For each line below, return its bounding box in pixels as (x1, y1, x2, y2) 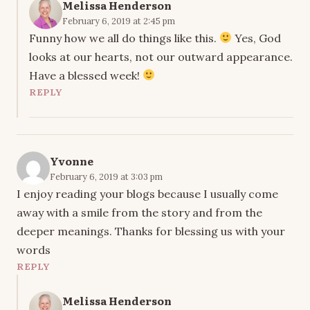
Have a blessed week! (29, 68, 143, 82)
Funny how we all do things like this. (29, 30, 219, 45)
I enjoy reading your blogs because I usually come (17, 186, 278, 201)
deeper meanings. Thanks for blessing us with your (17, 224, 285, 238)
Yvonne (50, 152, 93, 169)
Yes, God (232, 30, 282, 45)
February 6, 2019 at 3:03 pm (50, 170, 163, 182)
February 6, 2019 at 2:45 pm (62, 15, 175, 26)
